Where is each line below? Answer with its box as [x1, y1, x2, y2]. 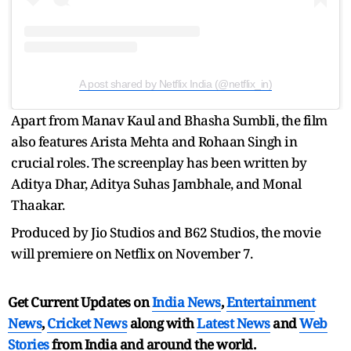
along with [129, 313, 194, 332]
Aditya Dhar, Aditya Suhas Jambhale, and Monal [11, 174, 302, 193]
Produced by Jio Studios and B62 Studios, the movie [11, 223, 320, 241]
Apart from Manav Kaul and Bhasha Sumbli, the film [11, 110, 327, 129]
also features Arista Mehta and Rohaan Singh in [11, 132, 297, 150]
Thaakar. [11, 195, 64, 214]
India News [151, 292, 221, 311]
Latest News [197, 313, 270, 332]
